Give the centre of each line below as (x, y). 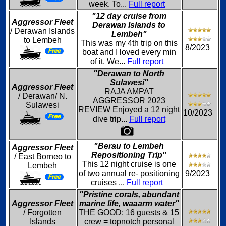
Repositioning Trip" (129, 155)
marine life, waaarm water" (129, 204)
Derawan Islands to (129, 25)
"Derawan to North (129, 73)
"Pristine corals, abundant (129, 194)
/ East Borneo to (42, 157)
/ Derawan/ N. (42, 96)
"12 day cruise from (129, 16)
